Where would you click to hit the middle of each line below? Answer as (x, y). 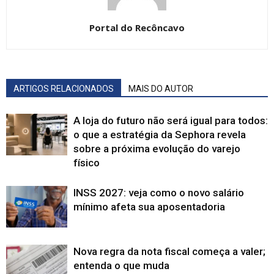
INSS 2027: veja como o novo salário (159, 192)
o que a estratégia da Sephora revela (160, 134)
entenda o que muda (121, 265)
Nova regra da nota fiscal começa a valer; (169, 251)
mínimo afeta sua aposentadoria (149, 206)
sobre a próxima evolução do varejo (157, 148)
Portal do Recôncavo (137, 27)
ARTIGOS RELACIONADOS (64, 88)
